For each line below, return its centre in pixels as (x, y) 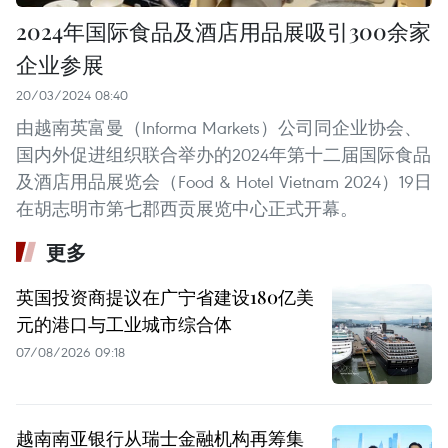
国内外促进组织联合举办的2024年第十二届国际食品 (223, 155)
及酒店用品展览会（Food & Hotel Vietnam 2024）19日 (224, 182)
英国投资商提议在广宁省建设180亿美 (165, 297)
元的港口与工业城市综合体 (124, 324)
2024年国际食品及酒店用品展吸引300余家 (223, 31)
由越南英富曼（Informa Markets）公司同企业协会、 (219, 128)
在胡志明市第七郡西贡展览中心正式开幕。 (187, 209)
